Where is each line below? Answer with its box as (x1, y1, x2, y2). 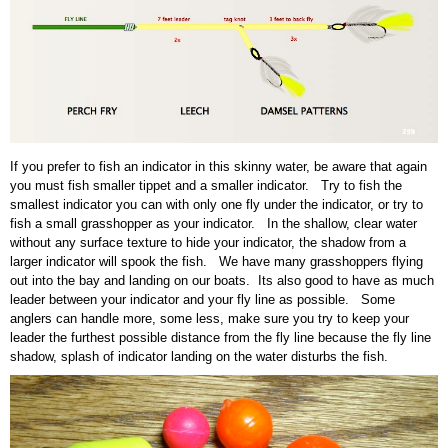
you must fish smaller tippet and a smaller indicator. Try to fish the (10, 178, 402, 194)
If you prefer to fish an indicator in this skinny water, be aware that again (10, 159, 427, 175)
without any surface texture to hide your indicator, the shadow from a (10, 235, 406, 251)
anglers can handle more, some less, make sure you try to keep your (10, 311, 409, 327)
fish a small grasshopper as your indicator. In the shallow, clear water (10, 216, 417, 232)
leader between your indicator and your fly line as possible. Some (10, 292, 395, 308)
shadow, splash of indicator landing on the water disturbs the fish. (10, 349, 388, 365)
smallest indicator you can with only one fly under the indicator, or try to (10, 197, 423, 213)
